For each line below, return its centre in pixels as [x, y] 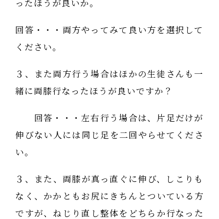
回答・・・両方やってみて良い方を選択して [109, 30]
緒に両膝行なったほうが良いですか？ [94, 91]
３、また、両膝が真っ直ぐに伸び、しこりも [109, 179]
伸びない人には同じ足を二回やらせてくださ [109, 135]
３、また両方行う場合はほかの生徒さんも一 [109, 74]
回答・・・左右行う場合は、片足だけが [109, 118]
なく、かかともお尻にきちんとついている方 [109, 196]
